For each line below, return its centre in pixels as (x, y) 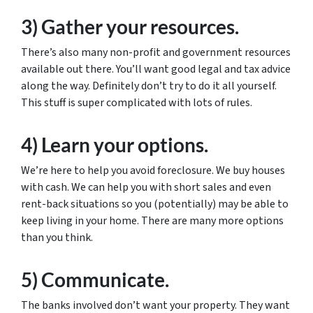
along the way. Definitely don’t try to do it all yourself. (149, 86)
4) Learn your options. (115, 144)
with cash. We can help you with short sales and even (146, 187)
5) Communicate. (95, 279)
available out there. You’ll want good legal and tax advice (156, 69)
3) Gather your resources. (130, 26)
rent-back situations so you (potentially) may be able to (155, 204)
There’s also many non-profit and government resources (156, 52)
